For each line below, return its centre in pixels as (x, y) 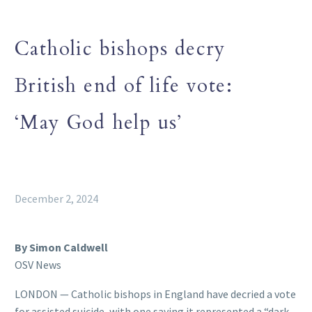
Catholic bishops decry (120, 48)
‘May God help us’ (99, 122)
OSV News (38, 264)
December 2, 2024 (56, 198)
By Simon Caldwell (61, 247)
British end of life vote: (124, 85)
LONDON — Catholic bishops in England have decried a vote (155, 294)
